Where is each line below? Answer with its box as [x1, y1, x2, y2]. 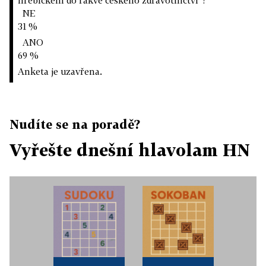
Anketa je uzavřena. [18, 66, 102, 77]
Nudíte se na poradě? [9, 117, 140, 131]
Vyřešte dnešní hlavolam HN [9, 140, 250, 160]
